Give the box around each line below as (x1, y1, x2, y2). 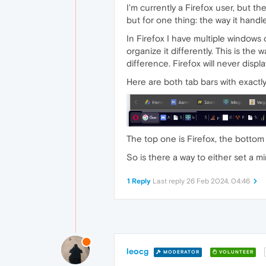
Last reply (153, 177, 186, 186)
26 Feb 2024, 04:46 (186, 177, 250, 186)
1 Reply (127, 177, 151, 186)
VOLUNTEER (217, 249, 254, 255)
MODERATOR (161, 249, 199, 255)
